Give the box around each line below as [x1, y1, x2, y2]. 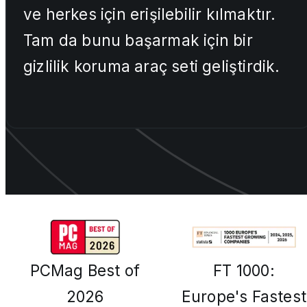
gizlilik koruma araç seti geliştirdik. [23, 57, 280, 76]
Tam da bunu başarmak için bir [23, 31, 253, 50]
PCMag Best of [29, 261, 140, 280]
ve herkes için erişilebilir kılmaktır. [23, 5, 276, 24]
